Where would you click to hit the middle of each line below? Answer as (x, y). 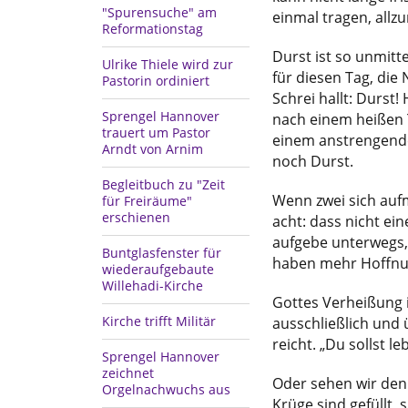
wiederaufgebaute (158, 270)
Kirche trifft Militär (159, 321)
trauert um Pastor (156, 133)
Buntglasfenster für (162, 253)
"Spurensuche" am (159, 13)
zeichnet (128, 373)
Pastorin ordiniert (156, 81)
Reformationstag (153, 29)
